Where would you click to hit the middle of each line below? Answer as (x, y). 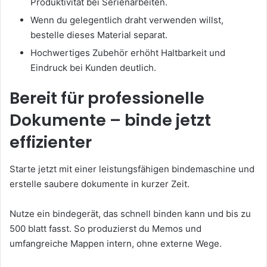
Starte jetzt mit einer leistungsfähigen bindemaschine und (132, 169)
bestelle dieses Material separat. (99, 35)
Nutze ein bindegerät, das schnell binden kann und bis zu (130, 213)
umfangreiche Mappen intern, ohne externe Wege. (116, 243)
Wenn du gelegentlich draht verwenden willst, (127, 20)
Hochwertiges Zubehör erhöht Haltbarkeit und (128, 53)
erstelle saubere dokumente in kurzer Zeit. (100, 184)
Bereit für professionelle (107, 98)
